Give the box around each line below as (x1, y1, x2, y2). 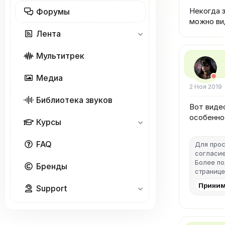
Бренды (36, 161, 67, 171)
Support (36, 183, 67, 193)
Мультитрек (36, 50, 84, 61)
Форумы (36, 6, 70, 17)
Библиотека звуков (36, 94, 113, 105)
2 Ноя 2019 (189, 83, 222, 90)
